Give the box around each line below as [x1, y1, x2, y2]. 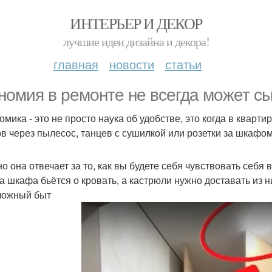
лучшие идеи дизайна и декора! [63, 33, 209, 50]
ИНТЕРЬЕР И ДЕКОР [70, 13, 202, 33]
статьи [165, 55, 202, 73]
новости [109, 55, 154, 73]
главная [53, 55, 98, 73]
